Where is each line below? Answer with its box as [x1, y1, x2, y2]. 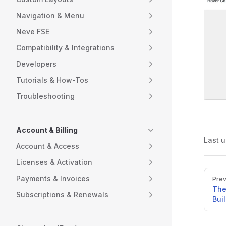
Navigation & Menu [16, 11, 84, 20]
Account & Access [16, 142, 79, 150]
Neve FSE [16, 27, 49, 36]
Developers [16, 60, 56, 68]
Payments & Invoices [16, 174, 90, 183]
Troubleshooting [16, 92, 75, 100]
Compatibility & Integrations [16, 43, 115, 52]
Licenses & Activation [16, 158, 92, 166]
